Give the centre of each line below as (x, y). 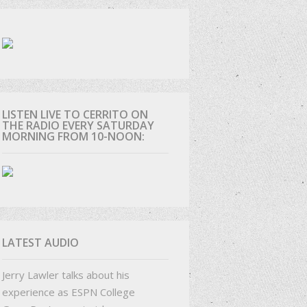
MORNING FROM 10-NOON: (73, 136)
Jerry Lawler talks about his (65, 274)
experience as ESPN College (68, 292)
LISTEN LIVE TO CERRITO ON (75, 114)
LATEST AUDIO (40, 242)
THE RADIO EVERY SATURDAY (78, 125)
